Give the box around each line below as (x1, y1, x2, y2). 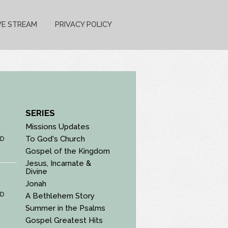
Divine (25, 166, 48, 176)
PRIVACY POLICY (54, 20, 112, 29)
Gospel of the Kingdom (25, 146, 110, 156)
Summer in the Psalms (25, 203, 106, 213)
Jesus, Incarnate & (25, 158, 92, 168)
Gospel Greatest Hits (25, 215, 103, 225)
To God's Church (25, 134, 85, 144)
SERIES (25, 107, 55, 118)
